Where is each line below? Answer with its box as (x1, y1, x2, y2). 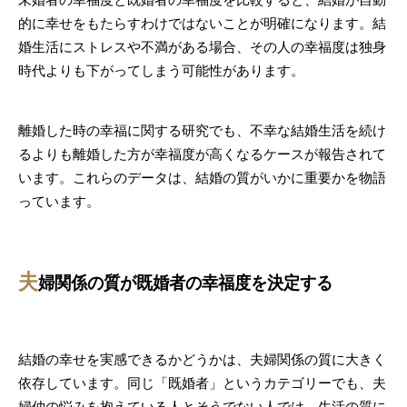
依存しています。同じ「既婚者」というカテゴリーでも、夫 (18, 374, 386, 392)
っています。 (18, 193, 100, 210)
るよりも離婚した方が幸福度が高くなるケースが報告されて (18, 145, 386, 163)
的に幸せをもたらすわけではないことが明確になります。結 (18, 15, 386, 32)
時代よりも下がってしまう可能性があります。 (18, 62, 304, 79)
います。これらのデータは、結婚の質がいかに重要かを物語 (18, 169, 386, 186)
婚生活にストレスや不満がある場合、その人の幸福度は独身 (18, 38, 386, 55)
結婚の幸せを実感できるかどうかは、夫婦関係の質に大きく (18, 351, 386, 368)
